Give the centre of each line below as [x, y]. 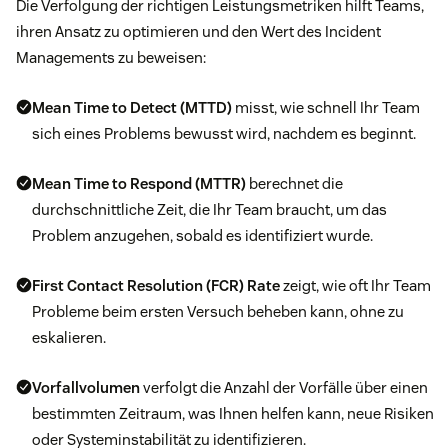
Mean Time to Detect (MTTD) [132, 108]
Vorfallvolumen [86, 388]
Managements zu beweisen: [111, 58]
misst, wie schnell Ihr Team [326, 108]
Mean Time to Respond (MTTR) [139, 184]
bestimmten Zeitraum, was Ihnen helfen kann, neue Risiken [233, 414]
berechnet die [294, 184]
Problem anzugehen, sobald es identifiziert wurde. [202, 236]
